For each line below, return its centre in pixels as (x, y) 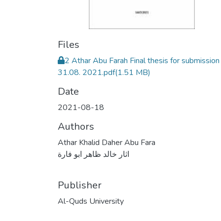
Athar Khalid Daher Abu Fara (107, 143)
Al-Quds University (91, 201)
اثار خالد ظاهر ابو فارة (93, 154)
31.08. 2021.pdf (86, 73)
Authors (76, 127)
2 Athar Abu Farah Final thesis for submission (142, 61)
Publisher (80, 185)
